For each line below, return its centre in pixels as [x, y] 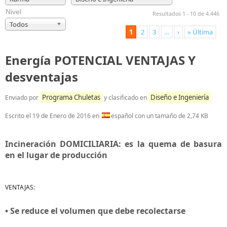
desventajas [42, 77]
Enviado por [23, 98]
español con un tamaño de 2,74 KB [160, 116]
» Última [200, 32]
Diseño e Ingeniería [180, 97]
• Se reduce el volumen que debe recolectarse [95, 211]
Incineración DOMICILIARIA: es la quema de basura [113, 144]
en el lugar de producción [56, 155]
